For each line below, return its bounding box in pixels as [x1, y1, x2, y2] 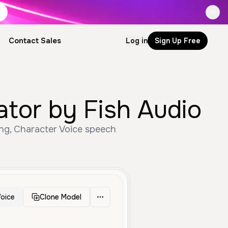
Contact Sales [8, 36, 61, 46]
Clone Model [40, 192, 81, 202]
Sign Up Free [155, 36, 201, 45]
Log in [126, 36, 148, 45]
